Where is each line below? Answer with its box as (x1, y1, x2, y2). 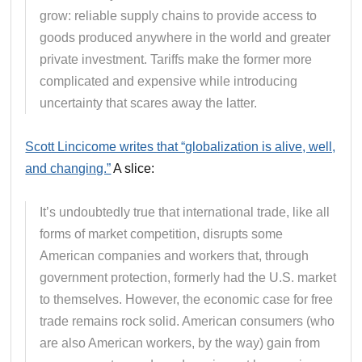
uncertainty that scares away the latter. (40, 95, 258, 110)
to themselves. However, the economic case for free (40, 292, 334, 306)
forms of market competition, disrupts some (40, 226, 284, 241)
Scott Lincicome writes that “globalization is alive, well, (25, 139, 336, 154)
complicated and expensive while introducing (40, 74, 298, 88)
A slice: (111, 161, 155, 175)
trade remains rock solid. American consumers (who (40, 314, 335, 328)
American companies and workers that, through (40, 248, 309, 263)
